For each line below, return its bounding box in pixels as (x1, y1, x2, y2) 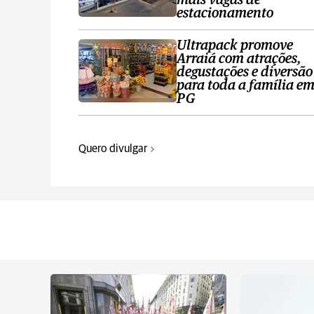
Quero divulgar (78, 143, 147, 154)
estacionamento (177, 7, 273, 20)
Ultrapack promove (177, 39, 293, 53)
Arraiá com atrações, (177, 53, 301, 66)
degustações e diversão (177, 66, 313, 79)
